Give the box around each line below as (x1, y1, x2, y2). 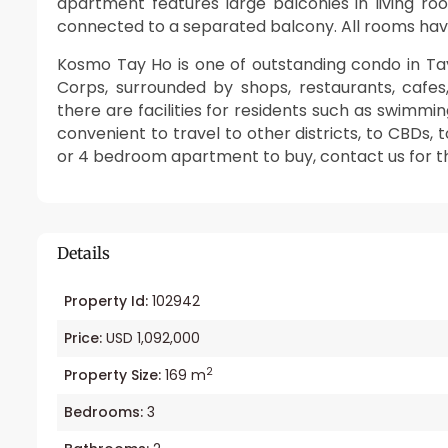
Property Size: (64, 365, 161, 386)
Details (57, 242, 110, 263)
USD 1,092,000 (102, 328, 200, 349)
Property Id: (64, 291, 148, 312)
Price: (64, 328, 102, 349)
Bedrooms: (64, 402, 143, 423)
